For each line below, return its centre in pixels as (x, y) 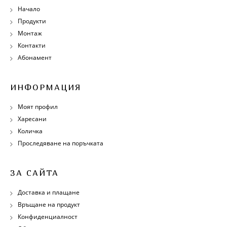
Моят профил (38, 106)
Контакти (32, 45)
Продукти (32, 21)
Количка (30, 131)
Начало (29, 9)
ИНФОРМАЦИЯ (46, 87)
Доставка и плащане (49, 192)
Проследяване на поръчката (61, 143)
